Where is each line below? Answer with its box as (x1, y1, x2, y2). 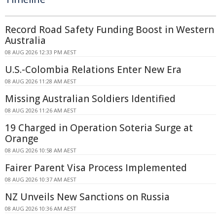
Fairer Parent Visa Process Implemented (5, 161, 187, 175)
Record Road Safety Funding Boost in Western (5, 23, 214, 37)
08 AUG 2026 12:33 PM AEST (5, 48, 76, 56)
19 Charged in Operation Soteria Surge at (5, 121, 193, 135)
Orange (5, 132, 38, 146)
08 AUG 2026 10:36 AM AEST (5, 205, 76, 213)
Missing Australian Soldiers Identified (5, 92, 176, 106)
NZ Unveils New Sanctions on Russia (5, 190, 170, 204)
